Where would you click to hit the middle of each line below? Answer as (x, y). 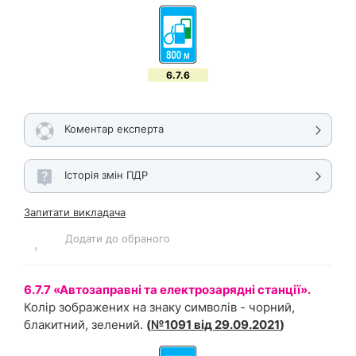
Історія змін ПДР (106, 175)
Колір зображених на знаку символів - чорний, (159, 307)
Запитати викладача (75, 212)
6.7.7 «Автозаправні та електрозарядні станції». (168, 290)
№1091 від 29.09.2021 (215, 325)
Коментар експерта (114, 129)
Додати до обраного (118, 238)
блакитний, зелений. (83, 325)
